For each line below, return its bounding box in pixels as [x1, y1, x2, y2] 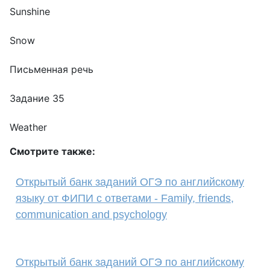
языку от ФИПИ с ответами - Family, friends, [16, 192, 234, 204]
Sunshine [10, 5, 50, 17]
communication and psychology [16, 209, 167, 221]
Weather [10, 121, 47, 133]
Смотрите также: [10, 145, 95, 157]
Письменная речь [10, 63, 93, 75]
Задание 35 [10, 92, 64, 104]
